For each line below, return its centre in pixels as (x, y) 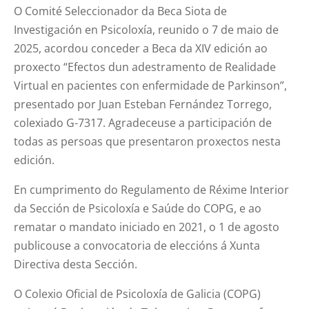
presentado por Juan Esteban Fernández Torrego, (143, 104)
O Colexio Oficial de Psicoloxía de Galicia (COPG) (138, 293)
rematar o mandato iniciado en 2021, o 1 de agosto (147, 227)
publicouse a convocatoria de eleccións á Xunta (137, 245)
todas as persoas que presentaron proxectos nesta (148, 141)
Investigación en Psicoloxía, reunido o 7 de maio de (147, 29)
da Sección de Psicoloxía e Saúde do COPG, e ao (138, 208)
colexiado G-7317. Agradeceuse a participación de (143, 122)
